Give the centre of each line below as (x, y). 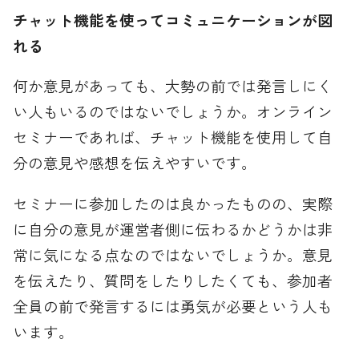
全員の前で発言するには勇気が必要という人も (173, 306)
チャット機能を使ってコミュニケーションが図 (173, 19)
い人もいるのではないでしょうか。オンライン (173, 111)
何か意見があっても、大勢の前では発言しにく (173, 86)
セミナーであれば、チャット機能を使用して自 (173, 137)
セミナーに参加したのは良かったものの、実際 (173, 204)
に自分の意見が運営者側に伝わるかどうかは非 (173, 229)
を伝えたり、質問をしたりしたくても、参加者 (173, 280)
